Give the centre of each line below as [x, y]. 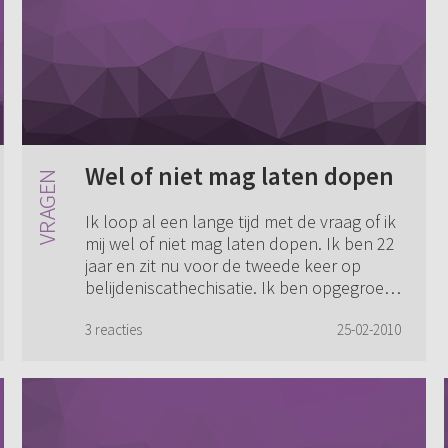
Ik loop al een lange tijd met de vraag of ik [240, 222]
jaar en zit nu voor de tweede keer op [222, 266]
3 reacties [113, 330]
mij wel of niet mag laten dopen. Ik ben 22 [239, 244]
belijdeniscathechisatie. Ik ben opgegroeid [240, 288]
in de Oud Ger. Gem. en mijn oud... [209, 310]
